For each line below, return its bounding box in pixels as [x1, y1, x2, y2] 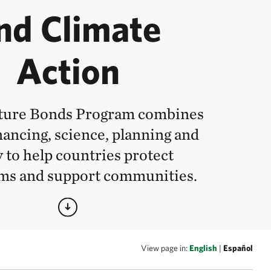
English [189, 243, 217, 253]
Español [223, 243, 253, 253]
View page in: [141, 243, 189, 253]
